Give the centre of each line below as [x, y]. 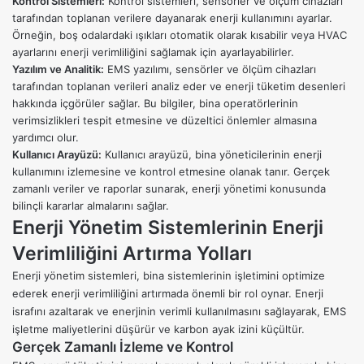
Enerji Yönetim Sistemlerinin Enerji [168, 228]
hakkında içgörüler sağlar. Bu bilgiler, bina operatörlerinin [155, 104]
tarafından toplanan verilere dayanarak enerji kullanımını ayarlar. [172, 18]
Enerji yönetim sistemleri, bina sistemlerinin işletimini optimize [169, 276]
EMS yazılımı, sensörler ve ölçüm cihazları [210, 69]
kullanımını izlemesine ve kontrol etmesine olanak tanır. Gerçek [171, 172]
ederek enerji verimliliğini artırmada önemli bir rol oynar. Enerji [168, 294]
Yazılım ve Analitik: [58, 69]
